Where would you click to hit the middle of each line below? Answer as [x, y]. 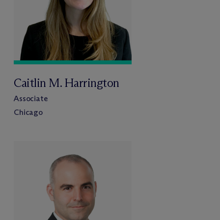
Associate [31, 99]
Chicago [28, 112]
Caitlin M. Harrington [67, 83]
